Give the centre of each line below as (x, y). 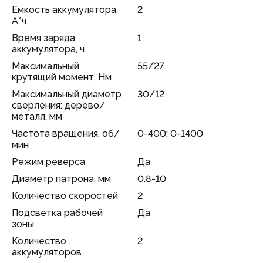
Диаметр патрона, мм (61, 179)
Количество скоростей (65, 196)
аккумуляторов (47, 252)
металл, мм (37, 117)
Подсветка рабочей (57, 213)
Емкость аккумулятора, (65, 10)
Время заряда (43, 38)
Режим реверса (48, 162)
